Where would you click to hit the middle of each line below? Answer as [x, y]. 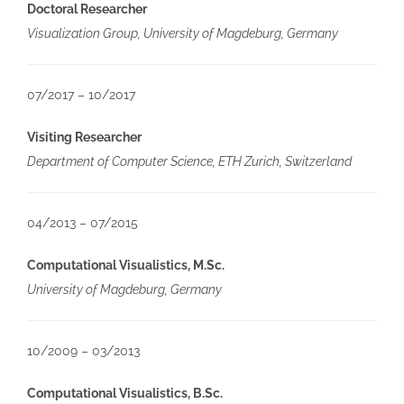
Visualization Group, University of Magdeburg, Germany [182, 33]
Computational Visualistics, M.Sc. [125, 265]
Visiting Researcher [84, 137]
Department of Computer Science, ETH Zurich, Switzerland [189, 161]
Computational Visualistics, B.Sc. [124, 393]
